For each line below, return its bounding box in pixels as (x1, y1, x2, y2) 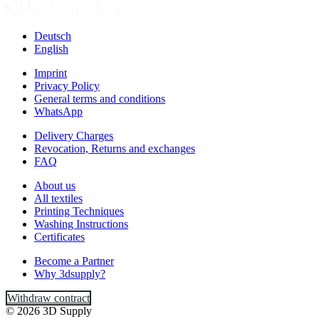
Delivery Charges (34, 130, 113, 142)
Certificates (34, 231, 85, 243)
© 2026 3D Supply (6, 305, 92, 317)
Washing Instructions (34, 218, 128, 230)
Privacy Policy (34, 80, 100, 92)
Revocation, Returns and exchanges (34, 142, 195, 155)
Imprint (34, 67, 67, 79)
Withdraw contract (7, 292, 90, 304)
